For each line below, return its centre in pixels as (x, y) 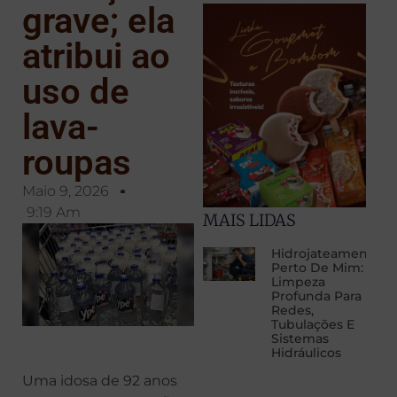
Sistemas (300, 339)
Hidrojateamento (326, 254)
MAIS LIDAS (249, 221)
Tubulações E (312, 325)
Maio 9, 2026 (66, 191)
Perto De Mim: (317, 268)
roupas (77, 163)
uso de (76, 92)
